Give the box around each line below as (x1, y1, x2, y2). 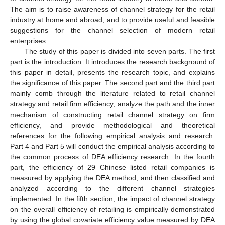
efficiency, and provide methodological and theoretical (10, 121, 215, 129)
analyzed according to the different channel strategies (10, 184, 215, 192)
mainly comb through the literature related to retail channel (10, 89, 215, 97)
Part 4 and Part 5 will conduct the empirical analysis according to (10, 142, 215, 150)
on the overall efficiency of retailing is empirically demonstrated (10, 205, 215, 213)
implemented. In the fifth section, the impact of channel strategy (10, 194, 215, 203)
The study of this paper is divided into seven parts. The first (24, 47, 215, 55)
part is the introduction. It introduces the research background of (10, 57, 215, 66)
